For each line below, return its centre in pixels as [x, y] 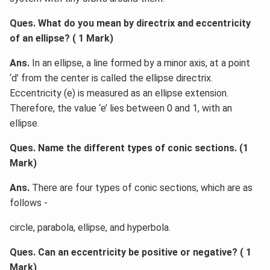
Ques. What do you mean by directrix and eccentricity [130, 23]
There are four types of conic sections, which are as [141, 187]
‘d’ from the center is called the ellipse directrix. [111, 78]
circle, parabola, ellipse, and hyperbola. [90, 227]
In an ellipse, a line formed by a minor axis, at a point [140, 63]
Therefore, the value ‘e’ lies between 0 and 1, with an [121, 108]
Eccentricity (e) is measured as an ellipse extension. [119, 93]
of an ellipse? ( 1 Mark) [61, 38]
